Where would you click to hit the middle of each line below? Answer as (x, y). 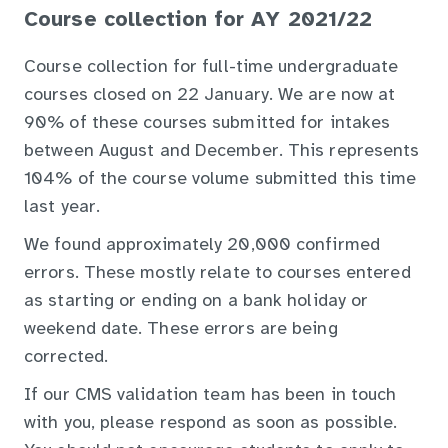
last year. (62, 208)
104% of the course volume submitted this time (220, 180)
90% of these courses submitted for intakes (207, 124)
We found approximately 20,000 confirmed (202, 246)
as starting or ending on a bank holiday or (196, 302)
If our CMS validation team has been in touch (210, 396)
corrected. (66, 358)
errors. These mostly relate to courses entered (217, 274)
